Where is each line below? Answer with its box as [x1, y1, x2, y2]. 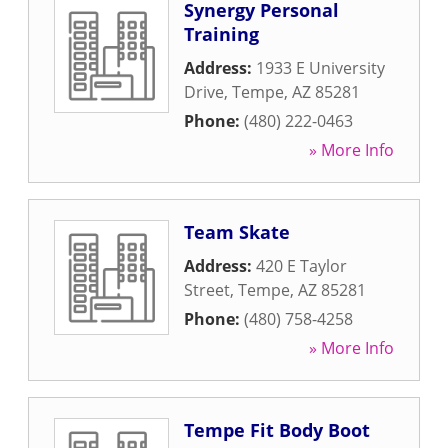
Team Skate [184, 220, 290, 244]
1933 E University [256, 57, 385, 79]
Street [184, 279, 230, 301]
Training [184, 22, 259, 46]
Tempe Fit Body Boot [184, 418, 370, 442]
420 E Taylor [256, 255, 347, 277]
